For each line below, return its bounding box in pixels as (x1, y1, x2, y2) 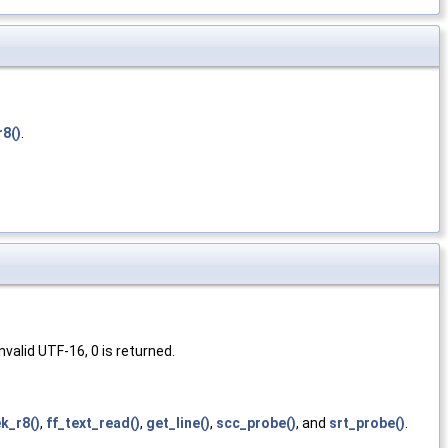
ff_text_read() (46, 415, 140, 432)
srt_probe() (329, 415, 405, 432)
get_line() (146, 415, 210, 432)
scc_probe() (216, 415, 296, 432)
